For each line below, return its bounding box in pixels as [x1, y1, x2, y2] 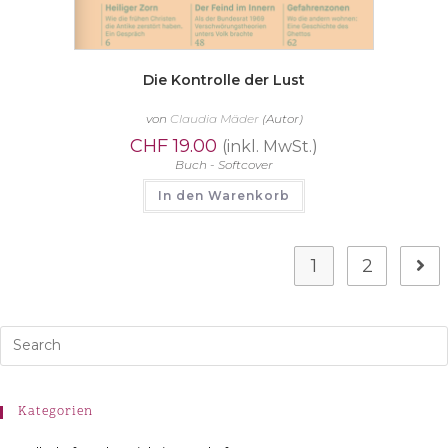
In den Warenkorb [158, 188, 290, 204]
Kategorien [18, 402, 93, 421]
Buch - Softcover [175, 157, 273, 173]
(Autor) [258, 111, 303, 127]
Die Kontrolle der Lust [143, 71, 305, 90]
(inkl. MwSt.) [222, 137, 318, 157]
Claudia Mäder [169, 111, 259, 127]
